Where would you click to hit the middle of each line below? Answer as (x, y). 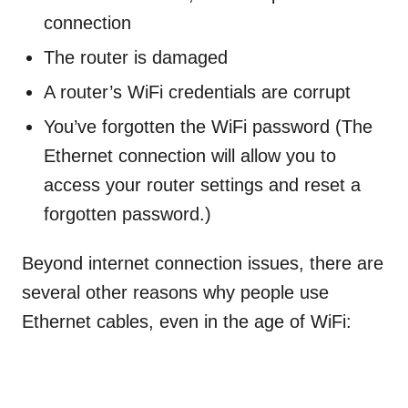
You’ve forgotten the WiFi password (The (208, 127)
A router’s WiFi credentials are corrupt (197, 92)
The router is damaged (136, 58)
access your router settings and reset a (202, 185)
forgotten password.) (130, 214)
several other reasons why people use (175, 293)
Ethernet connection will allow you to (190, 156)
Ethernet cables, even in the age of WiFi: (187, 322)
